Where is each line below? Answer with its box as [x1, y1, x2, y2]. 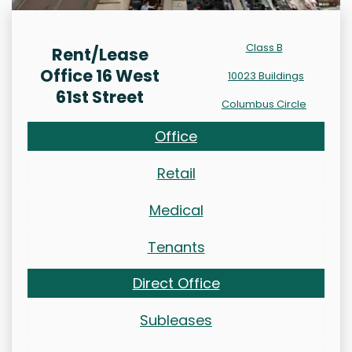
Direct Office [132, 273, 220, 294]
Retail [156, 163, 196, 184]
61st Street [56, 86, 144, 109]
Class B [245, 40, 283, 56]
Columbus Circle [222, 97, 306, 112]
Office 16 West [40, 64, 159, 88]
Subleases [140, 310, 212, 331]
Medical [148, 200, 203, 221]
